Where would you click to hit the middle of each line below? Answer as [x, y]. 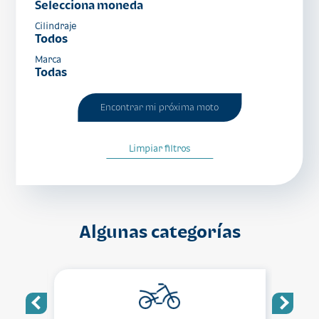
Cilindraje [56, 26]
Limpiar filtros [159, 148]
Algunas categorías [159, 231]
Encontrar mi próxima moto [159, 107]
